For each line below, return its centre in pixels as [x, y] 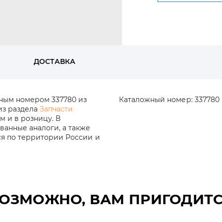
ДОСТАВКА [55, 61]
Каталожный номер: [156, 100]
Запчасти [56, 109]
